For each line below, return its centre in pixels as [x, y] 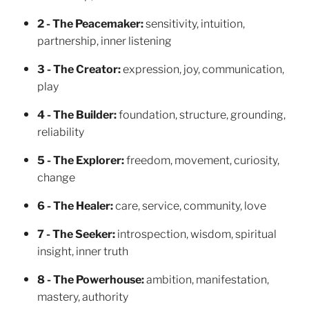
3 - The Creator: [79, 68]
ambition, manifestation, [208, 279]
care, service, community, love [190, 205]
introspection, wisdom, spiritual [196, 233]
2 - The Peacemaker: [90, 23]
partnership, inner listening [104, 40]
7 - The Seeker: [76, 233]
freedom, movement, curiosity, [202, 159]
